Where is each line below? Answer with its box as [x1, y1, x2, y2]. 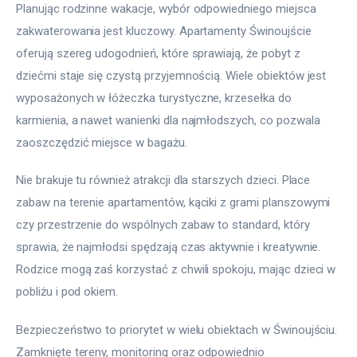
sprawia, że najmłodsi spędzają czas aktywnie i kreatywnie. [16, 240, 324, 254]
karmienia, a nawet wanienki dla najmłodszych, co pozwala [16, 112, 324, 127]
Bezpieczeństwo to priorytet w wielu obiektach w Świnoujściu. [16, 322, 341, 337]
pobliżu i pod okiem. [16, 284, 122, 299]
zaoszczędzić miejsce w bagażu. [16, 135, 190, 150]
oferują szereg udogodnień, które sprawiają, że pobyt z [16, 45, 304, 61]
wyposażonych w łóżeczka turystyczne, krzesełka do [16, 90, 295, 105]
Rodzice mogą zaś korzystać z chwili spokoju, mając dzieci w [16, 262, 339, 277]
